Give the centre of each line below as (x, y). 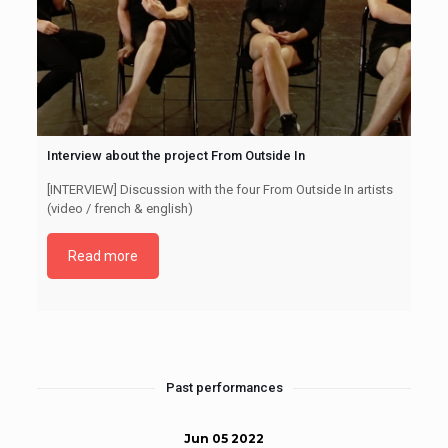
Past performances (224, 388)
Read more (102, 256)
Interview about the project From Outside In (175, 156)
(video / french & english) (119, 209)
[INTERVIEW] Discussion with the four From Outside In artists (219, 190)
